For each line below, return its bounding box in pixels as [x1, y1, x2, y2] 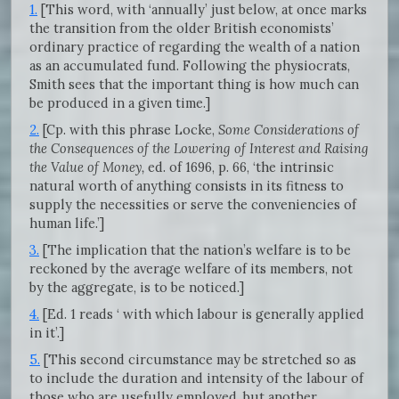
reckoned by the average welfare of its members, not [29, 259, 353, 277]
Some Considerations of [218, 120, 359, 138]
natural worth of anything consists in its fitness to [29, 176, 344, 194]
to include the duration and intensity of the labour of [29, 369, 363, 387]
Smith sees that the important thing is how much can [29, 75, 359, 93]
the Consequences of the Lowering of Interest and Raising [29, 139, 369, 157]
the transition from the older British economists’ [29, 19, 334, 37]
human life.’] [29, 214, 104, 232]
